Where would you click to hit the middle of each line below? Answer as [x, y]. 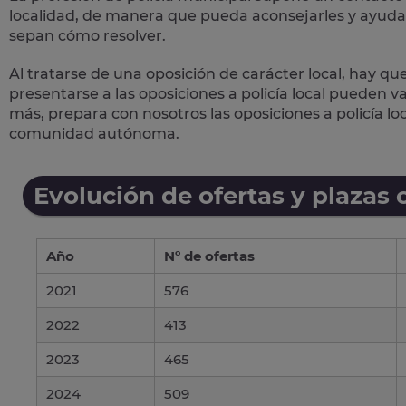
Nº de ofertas [209, 256]
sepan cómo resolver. [87, 35]
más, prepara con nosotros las [121, 113]
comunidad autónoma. [94, 133]
